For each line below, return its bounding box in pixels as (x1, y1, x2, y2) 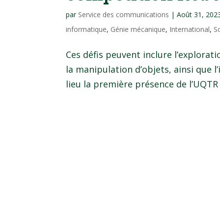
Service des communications (78, 9, 169, 19)
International (169, 24, 210, 34)
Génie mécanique (110, 24, 166, 34)
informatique (66, 24, 107, 34)
